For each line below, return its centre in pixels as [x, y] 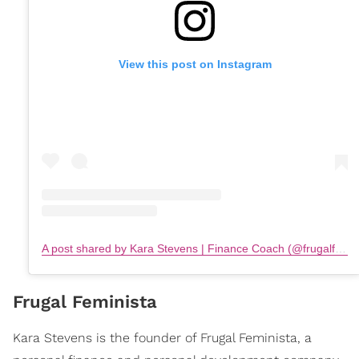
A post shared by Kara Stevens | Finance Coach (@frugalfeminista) [341, 248]
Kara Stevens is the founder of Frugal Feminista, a [162, 337]
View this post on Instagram [195, 64]
